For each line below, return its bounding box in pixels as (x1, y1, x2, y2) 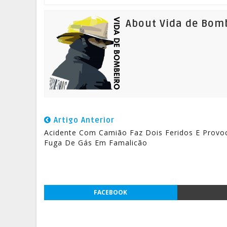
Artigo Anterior (51, 116, 115, 125)
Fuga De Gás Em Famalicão (44, 138, 147, 147)
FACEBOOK (94, 188, 128, 197)
